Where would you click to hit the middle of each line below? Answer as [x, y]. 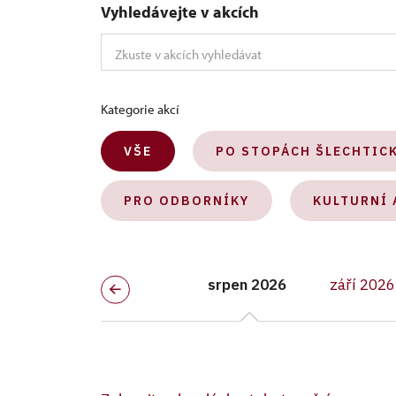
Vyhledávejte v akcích [180, 12]
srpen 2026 [247, 285]
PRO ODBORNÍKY [187, 201]
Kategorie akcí [140, 109]
